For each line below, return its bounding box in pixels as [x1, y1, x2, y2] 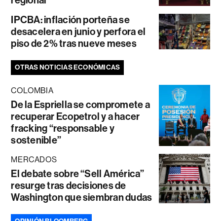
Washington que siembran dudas [11, 191, 152, 204]
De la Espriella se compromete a [11, 99, 150, 111]
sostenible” [11, 134, 62, 147]
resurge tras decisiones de [11, 180, 126, 192]
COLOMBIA [11, 86, 54, 96]
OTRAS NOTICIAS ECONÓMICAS [15, 63, 120, 72]
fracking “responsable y [11, 122, 114, 135]
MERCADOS [11, 155, 57, 165]
